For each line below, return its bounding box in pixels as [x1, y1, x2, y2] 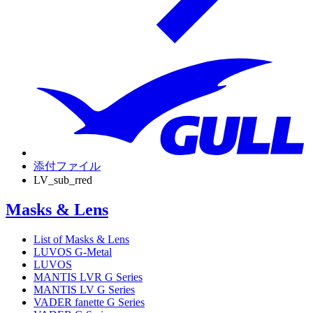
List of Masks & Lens [34, 233, 129, 245]
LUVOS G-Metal [34, 245, 112, 258]
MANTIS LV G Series [34, 283, 135, 296]
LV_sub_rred [34, 173, 92, 186]
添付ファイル [34, 159, 101, 172]
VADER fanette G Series [34, 296, 145, 308]
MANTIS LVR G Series [34, 270, 143, 283]
